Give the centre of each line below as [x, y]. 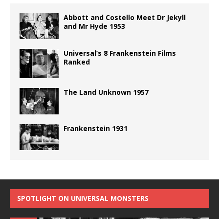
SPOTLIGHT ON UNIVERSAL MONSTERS [83, 198]
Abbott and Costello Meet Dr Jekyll [125, 18]
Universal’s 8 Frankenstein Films [120, 53]
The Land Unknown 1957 [106, 92]
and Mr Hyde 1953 [94, 26]
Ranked [77, 62]
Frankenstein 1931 [96, 128]
